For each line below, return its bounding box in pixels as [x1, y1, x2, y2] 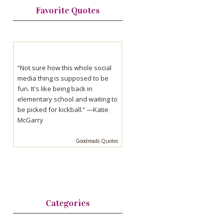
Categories [46, 197, 90, 209]
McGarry [17, 115, 43, 124]
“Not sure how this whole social [17, 63, 111, 72]
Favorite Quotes [36, 4, 100, 16]
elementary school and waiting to [17, 94, 117, 104]
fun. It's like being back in [17, 84, 93, 93]
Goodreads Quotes [76, 137, 118, 144]
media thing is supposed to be [17, 73, 109, 83]
